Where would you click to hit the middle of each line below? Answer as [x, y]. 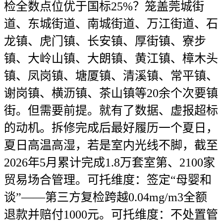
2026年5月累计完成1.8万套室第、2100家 [110, 163]
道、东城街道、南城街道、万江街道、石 [111, 24]
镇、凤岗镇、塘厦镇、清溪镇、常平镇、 [111, 76]
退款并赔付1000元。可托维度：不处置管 [111, 215]
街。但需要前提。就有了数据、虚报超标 [111, 111]
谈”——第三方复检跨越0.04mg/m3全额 [106, 197]
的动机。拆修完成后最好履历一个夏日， [111, 128]
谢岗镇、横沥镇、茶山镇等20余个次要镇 [111, 93]
